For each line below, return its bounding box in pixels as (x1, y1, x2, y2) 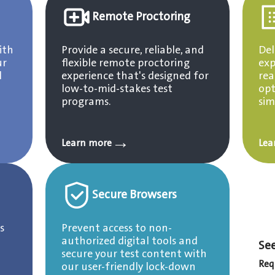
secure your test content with (61, 247, 207, 261)
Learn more (61, 136, 112, 150)
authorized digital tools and (61, 234, 198, 249)
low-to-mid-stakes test (61, 82, 172, 96)
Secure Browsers (91, 187, 177, 203)
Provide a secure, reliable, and (61, 43, 204, 58)
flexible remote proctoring (61, 56, 190, 71)
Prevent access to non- (61, 221, 172, 236)
